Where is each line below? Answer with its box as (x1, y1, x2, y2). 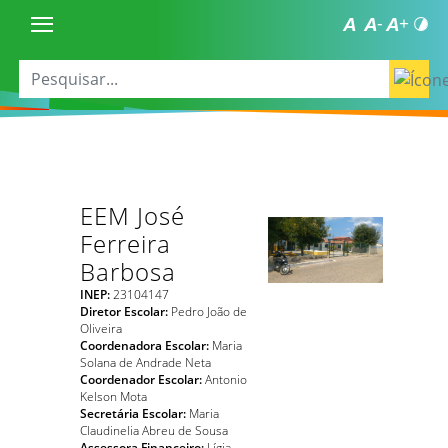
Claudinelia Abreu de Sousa (80, 421, 228, 438)
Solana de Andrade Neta (80, 353, 211, 370)
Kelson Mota (80, 387, 147, 404)
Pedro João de (168, 302, 247, 319)
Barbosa (80, 255, 176, 288)
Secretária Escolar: (80, 404, 186, 421)
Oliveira (80, 319, 122, 336)
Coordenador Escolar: (80, 370, 202, 387)
